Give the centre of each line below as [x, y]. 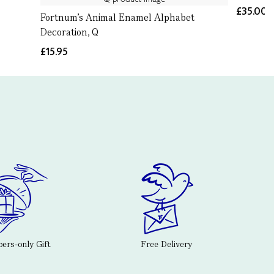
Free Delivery [166, 244]
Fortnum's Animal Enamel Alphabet [117, 17]
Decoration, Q [69, 32]
